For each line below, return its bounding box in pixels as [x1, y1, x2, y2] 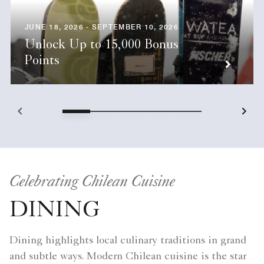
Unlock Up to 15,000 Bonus [25, 39, 179, 52]
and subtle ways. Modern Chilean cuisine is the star [9, 251, 246, 262]
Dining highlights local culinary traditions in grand [9, 235, 246, 246]
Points [25, 55, 60, 68]
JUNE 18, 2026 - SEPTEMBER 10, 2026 [25, 22, 179, 31]
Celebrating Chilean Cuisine [9, 170, 175, 190]
